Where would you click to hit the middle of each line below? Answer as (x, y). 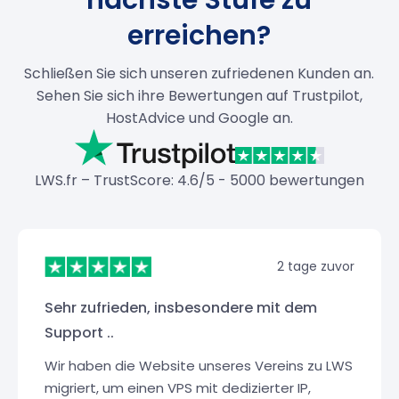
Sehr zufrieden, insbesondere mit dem (181, 307)
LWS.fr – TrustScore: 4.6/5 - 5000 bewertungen (199, 180)
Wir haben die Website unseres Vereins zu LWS (199, 365)
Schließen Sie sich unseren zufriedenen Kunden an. (199, 73)
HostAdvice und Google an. (199, 118)
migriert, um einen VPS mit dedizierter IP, (178, 387)
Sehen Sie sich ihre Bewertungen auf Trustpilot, (199, 95)
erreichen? (199, 35)
